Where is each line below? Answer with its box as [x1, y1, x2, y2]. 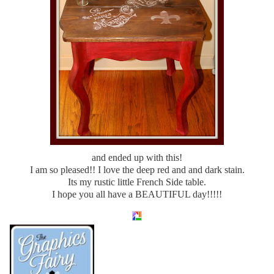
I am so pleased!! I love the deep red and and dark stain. [29, 164, 245, 175]
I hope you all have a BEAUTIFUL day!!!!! [52, 188, 222, 199]
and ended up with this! [92, 152, 182, 163]
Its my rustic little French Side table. [68, 176, 206, 187]
